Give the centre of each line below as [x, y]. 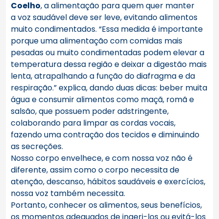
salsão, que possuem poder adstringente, [90, 111]
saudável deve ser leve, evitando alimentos [114, 18]
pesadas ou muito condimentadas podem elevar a [108, 53]
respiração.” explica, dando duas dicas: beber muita [109, 88]
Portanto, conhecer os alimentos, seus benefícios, [106, 205]
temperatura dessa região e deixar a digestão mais [109, 65]
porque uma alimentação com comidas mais [97, 41]
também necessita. [87, 194]
